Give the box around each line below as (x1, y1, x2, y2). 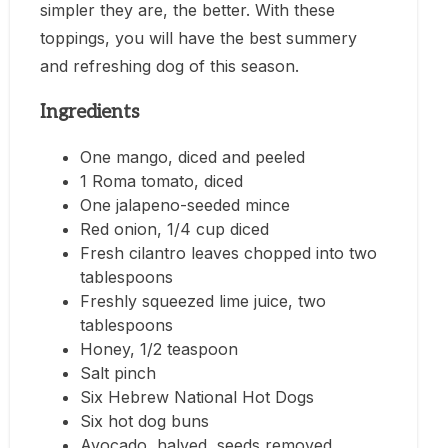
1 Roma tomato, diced (80, 171, 243, 192)
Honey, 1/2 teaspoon (80, 339, 238, 360)
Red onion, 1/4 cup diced (80, 219, 269, 240)
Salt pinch (80, 363, 156, 384)
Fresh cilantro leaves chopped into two (80, 243, 377, 264)
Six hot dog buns (80, 411, 209, 432)
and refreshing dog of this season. (40, 55, 299, 76)
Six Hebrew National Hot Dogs (80, 387, 314, 408)
